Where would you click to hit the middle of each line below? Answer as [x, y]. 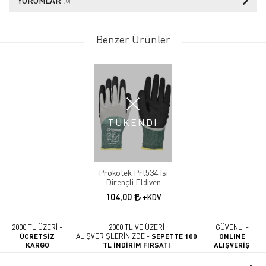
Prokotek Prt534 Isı [133, 173]
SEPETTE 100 [173, 236]
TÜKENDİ [133, 123]
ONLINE [232, 236]
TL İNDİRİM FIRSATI [136, 245]
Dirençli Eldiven [133, 182]
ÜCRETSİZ [37, 236]
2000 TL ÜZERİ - [37, 227]
